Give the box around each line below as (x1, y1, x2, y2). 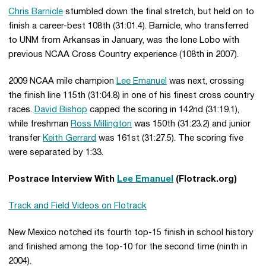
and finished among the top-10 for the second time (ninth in (8, 243, 248, 251)
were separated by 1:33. (8, 148, 103, 157)
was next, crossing (167, 77, 244, 85)
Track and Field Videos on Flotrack (8, 202, 147, 210)
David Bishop (34, 106, 87, 114)
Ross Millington (71, 120, 132, 128)
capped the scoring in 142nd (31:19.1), (87, 106, 239, 114)
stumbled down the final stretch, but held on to (63, 8, 254, 16)
